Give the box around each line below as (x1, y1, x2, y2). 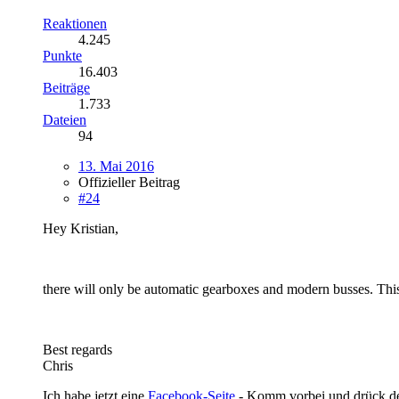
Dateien (43, 111, 86, 127)
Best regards (43, 341, 112, 357)
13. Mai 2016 (78, 158, 154, 174)
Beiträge (43, 79, 90, 95)
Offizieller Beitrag (78, 174, 180, 190)
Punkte (43, 47, 82, 63)
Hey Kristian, (43, 220, 118, 236)
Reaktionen (43, 15, 107, 31)
